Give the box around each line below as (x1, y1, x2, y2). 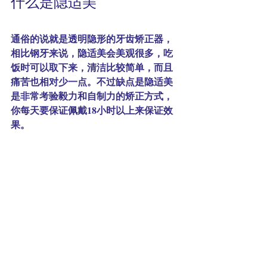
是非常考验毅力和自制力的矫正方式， (11, 89, 173, 103)
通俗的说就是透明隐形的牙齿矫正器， (11, 32, 173, 46)
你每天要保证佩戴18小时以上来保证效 (11, 103, 173, 117)
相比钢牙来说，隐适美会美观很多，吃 (11, 46, 173, 60)
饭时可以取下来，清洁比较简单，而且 (11, 60, 173, 74)
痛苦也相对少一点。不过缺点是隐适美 (11, 74, 173, 89)
